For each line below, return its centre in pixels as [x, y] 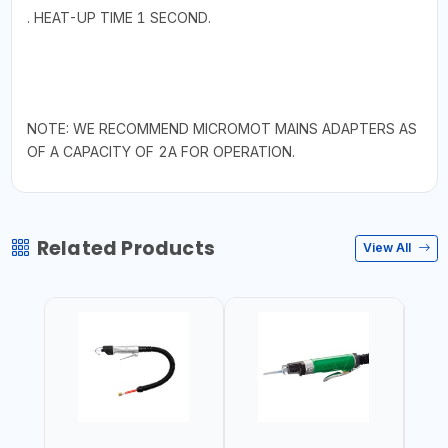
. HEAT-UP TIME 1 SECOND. [118, 17]
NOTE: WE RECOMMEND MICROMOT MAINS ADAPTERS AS [221, 128]
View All [388, 247]
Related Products [125, 248]
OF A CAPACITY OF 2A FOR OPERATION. [160, 151]
